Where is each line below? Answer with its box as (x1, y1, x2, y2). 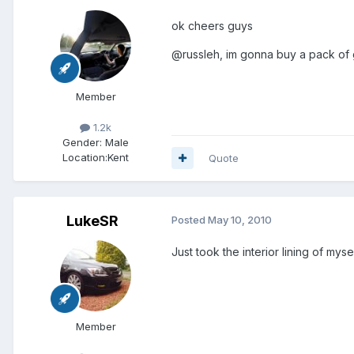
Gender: (62, 135, 102, 149)
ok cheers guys (171, 18, 253, 32)
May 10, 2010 (208, 213, 272, 226)
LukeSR (66, 212, 119, 229)
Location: (62, 150, 107, 164)
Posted (171, 213, 208, 226)
